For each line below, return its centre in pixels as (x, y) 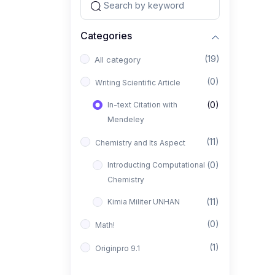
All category (118, 60)
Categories (106, 35)
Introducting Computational (156, 165)
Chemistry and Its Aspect (140, 143)
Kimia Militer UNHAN (144, 202)
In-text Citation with (142, 105)
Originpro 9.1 (118, 249)
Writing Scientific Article (138, 83)
